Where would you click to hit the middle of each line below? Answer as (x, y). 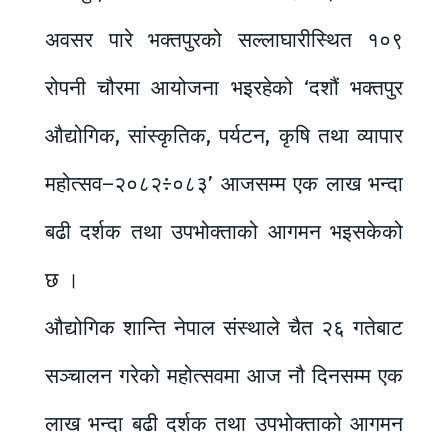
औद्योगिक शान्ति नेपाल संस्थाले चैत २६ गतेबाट (224, 328)
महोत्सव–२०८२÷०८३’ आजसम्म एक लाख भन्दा (224, 184)
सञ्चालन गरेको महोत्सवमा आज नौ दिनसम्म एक (224, 376)
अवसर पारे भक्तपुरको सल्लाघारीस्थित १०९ (224, 40)
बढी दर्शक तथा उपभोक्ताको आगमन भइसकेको (224, 232)
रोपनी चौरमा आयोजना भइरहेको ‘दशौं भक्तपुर (224, 88)
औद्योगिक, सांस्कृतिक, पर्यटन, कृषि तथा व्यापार (224, 136)
